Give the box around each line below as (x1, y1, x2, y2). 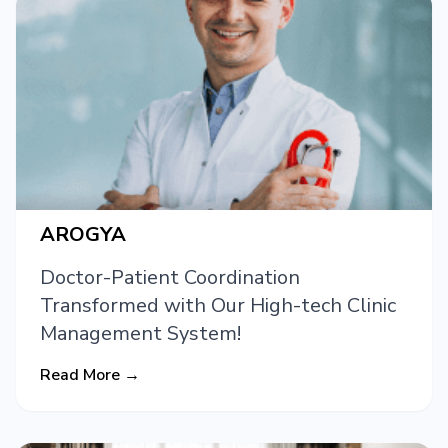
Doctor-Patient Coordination (40, 264, 300, 292)
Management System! (40, 320, 241, 348)
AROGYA (40, 221, 126, 249)
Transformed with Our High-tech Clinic (40, 292, 396, 320)
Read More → (40, 364, 140, 387)
